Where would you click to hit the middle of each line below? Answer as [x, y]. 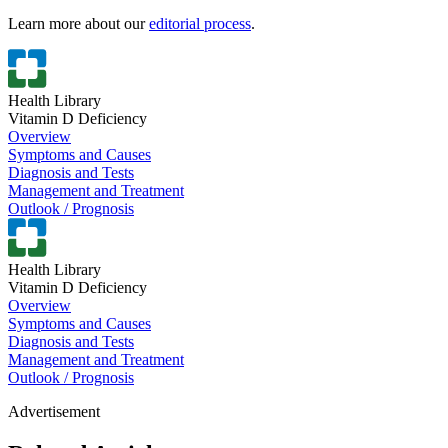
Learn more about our [78, 24]
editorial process [200, 24]
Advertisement [54, 412]
